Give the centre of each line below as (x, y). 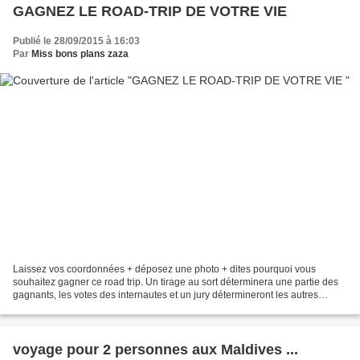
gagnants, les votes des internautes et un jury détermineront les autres (166, 295)
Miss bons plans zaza (80, 54)
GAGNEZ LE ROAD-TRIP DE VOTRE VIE (150, 12)
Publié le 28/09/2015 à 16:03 (76, 41)
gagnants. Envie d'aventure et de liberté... (103, 307)
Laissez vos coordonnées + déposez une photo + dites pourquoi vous (164, 269)
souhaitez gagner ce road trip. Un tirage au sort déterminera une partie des (176, 282)
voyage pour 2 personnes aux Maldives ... (155, 349)
